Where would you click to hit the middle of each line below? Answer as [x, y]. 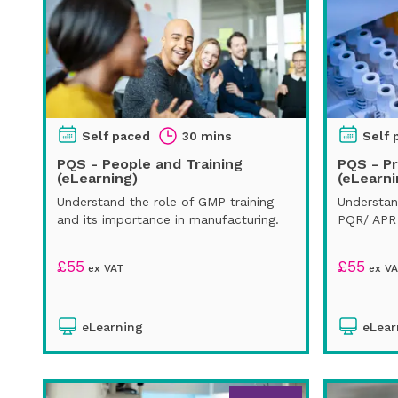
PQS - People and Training [150, 163]
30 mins [207, 135]
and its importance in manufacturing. [168, 219]
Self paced [116, 135]
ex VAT [104, 268]
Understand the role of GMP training [165, 201]
